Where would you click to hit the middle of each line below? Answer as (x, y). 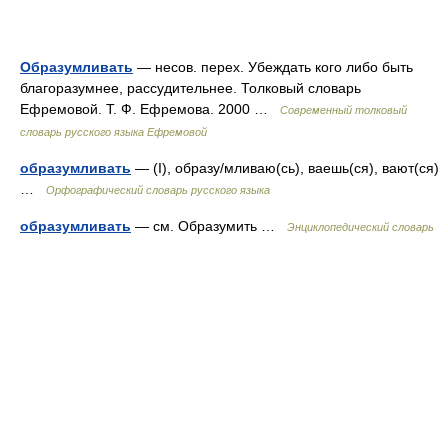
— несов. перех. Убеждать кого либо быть (273, 67)
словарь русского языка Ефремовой (113, 132)
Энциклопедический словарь (360, 227)
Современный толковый (343, 110)
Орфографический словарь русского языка (158, 190)
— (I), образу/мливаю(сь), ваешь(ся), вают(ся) (285, 168)
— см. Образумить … (209, 226)
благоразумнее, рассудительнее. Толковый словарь (190, 88)
